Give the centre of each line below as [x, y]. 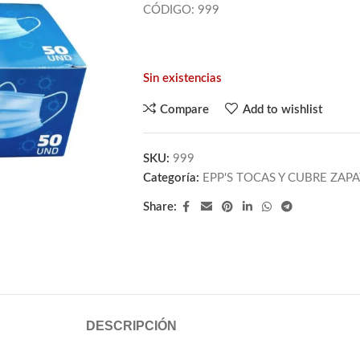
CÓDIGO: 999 [181, 10]
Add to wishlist [282, 109]
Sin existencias [182, 78]
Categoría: [171, 178]
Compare [185, 109]
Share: [160, 207]
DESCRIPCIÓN [131, 325]
